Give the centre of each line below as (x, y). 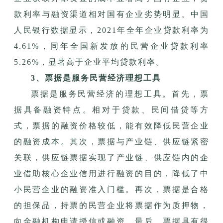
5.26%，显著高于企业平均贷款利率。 (89, 62)
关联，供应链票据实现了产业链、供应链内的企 (111, 157)
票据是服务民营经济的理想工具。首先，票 (120, 94)
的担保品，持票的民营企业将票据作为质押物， (111, 205)
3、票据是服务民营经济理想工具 (96, 78)
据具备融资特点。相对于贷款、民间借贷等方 (111, 110)
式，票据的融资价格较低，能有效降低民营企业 (111, 125)
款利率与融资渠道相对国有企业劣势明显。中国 (111, 14)
